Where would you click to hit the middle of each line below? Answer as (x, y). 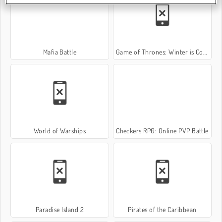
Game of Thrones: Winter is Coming (159, 52)
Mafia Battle (60, 52)
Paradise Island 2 (60, 210)
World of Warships (60, 130)
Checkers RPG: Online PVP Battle (162, 130)
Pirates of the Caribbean (162, 210)
